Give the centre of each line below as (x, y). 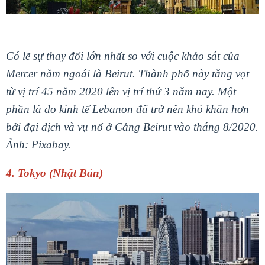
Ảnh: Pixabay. (38, 144)
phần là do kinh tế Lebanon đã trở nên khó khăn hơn (127, 109)
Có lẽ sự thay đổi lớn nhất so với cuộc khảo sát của (123, 56)
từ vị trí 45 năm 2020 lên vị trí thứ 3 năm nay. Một (121, 91)
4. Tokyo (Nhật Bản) (54, 173)
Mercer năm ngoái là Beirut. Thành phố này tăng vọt (127, 73)
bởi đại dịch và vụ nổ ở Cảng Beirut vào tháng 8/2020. (132, 127)
